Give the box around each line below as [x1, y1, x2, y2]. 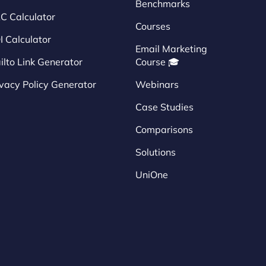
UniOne [135, 169, 168, 181]
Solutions [135, 146, 176, 159]
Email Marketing [135, 43, 207, 55]
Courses [135, 20, 170, 33]
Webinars [135, 78, 179, 91]
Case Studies [135, 101, 194, 113]
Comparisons [135, 123, 193, 136]
